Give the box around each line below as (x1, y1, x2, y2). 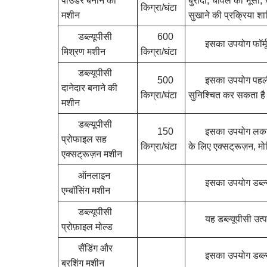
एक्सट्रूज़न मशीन (61, 148, 122, 159)
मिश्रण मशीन (61, 46, 105, 57)
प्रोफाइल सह (61, 133, 107, 144)
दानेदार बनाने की (61, 82, 117, 93)
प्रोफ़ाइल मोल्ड (61, 221, 113, 232)
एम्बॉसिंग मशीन (61, 185, 110, 195)
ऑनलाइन (78, 170, 110, 181)
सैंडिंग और (78, 243, 113, 253)
